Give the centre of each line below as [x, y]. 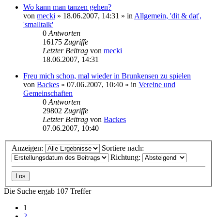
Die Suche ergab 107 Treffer [47, 191]
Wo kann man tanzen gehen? [67, 7]
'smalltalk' [38, 24]
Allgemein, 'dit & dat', [168, 15]
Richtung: [126, 157]
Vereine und [157, 84]
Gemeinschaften [48, 93]
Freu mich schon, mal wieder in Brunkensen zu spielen [107, 76]
